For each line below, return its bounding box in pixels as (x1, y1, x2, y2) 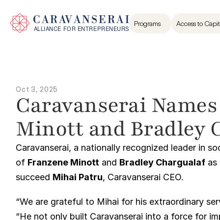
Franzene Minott (27, 157, 99, 167)
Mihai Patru (53, 172, 103, 182)
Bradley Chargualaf (119, 157, 205, 167)
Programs (134, 19, 161, 27)
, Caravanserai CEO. (103, 172, 184, 182)
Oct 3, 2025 (16, 85, 58, 93)
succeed (16, 172, 53, 182)
